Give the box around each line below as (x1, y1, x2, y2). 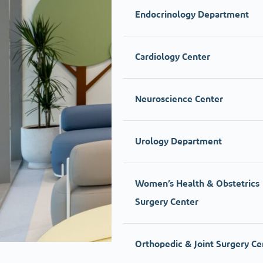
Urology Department (135, 137, 222, 147)
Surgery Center (135, 197, 198, 207)
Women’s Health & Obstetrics (135, 179, 259, 189)
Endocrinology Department (135, 10, 249, 20)
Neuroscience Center (135, 95, 223, 104)
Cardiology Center (135, 52, 210, 62)
